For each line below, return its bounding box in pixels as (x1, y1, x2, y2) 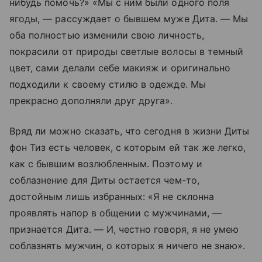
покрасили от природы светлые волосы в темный (9, 45, 244, 57)
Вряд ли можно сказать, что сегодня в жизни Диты (9, 125, 250, 137)
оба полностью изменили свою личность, (9, 29, 204, 41)
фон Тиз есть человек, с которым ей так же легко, (9, 141, 246, 153)
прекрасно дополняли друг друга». (9, 94, 173, 106)
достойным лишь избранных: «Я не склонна (9, 190, 214, 202)
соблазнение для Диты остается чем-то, (9, 174, 199, 186)
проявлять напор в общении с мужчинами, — (9, 206, 222, 219)
